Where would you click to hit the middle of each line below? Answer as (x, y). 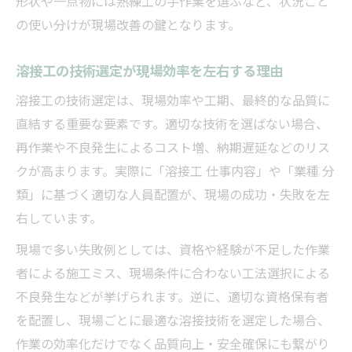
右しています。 (59, 217)
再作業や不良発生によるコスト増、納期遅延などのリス (173, 147)
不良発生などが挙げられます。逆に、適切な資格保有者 (172, 296)
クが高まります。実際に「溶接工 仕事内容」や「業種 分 (175, 170)
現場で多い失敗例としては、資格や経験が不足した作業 (173, 249)
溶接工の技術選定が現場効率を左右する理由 (149, 70)
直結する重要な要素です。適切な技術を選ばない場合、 (172, 123)
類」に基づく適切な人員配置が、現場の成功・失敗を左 (173, 194)
